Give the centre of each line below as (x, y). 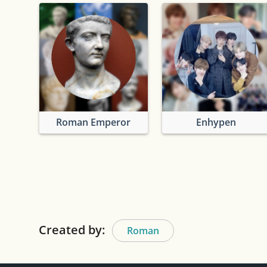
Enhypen (216, 122)
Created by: (72, 229)
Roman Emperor (94, 122)
